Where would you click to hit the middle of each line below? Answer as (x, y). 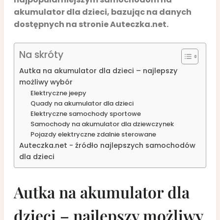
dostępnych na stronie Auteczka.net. (91, 24)
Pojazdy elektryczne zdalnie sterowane (93, 134)
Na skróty (41, 55)
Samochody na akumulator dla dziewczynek (102, 124)
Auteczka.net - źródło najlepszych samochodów (107, 145)
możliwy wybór (46, 82)
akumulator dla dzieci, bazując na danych (103, 12)
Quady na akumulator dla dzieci (82, 103)
